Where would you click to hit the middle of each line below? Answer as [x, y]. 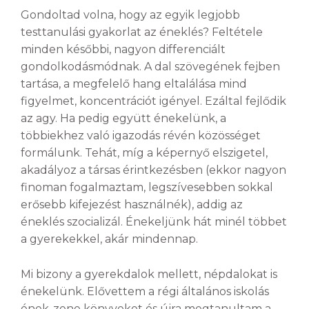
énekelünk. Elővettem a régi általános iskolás [145, 291]
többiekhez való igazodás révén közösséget [141, 136]
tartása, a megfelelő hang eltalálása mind [134, 84]
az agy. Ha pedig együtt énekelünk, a [123, 119]
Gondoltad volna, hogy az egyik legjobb [130, 15]
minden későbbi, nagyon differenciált [123, 50]
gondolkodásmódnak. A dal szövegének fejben [150, 67]
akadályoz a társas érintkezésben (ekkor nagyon [153, 170]
